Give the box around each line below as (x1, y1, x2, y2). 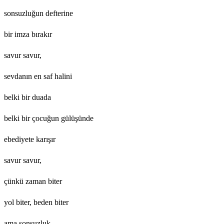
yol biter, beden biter (4, 197, 68, 206)
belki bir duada (4, 92, 51, 101)
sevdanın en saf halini (4, 71, 72, 80)
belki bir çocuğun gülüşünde (4, 113, 93, 122)
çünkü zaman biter (4, 176, 62, 185)
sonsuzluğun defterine (4, 8, 73, 17)
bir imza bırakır (4, 29, 52, 38)
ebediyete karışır (4, 134, 55, 143)
